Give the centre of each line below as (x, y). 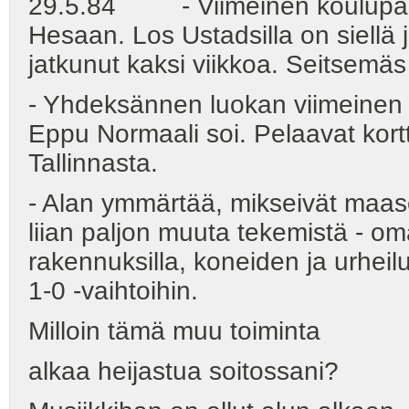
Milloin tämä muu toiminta (174, 330)
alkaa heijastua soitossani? (184, 372)
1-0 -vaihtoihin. (113, 290)
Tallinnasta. (93, 163)
